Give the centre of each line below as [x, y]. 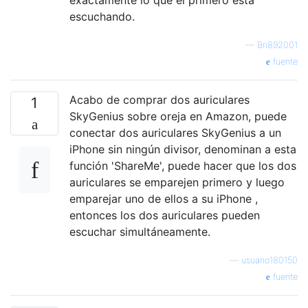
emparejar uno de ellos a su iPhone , [164, 198]
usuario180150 [269, 260]
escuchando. [102, 16]
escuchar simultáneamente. [140, 231]
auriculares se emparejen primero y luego [177, 182]
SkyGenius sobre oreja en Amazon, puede [178, 116]
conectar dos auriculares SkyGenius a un [175, 132]
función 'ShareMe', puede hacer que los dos [183, 165]
